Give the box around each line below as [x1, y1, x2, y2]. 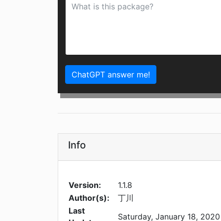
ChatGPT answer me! [72, 70, 150, 80]
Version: [69, 180, 101, 190]
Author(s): [69, 193, 110, 203]
